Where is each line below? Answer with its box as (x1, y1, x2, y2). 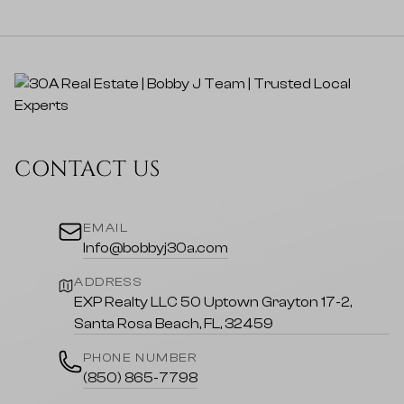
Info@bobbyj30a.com (83, 240, 228, 257)
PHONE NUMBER (83, 351, 197, 366)
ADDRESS (74, 275, 143, 290)
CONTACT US (14, 155, 161, 185)
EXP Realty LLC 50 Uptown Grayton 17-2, (74, 294, 353, 311)
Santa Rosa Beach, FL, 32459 (74, 316, 274, 333)
